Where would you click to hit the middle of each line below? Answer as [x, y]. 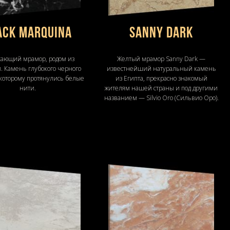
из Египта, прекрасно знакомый [161, 78]
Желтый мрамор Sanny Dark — [161, 59]
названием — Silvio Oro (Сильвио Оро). [161, 98]
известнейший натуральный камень [161, 68]
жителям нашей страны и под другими [161, 88]
